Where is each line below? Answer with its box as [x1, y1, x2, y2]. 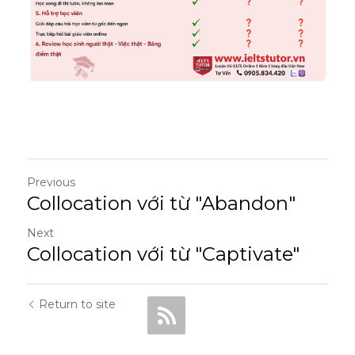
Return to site [39, 296, 116, 311]
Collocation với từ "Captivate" [27, 242, 300, 265]
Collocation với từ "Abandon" [27, 191, 296, 215]
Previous [27, 174, 75, 189]
